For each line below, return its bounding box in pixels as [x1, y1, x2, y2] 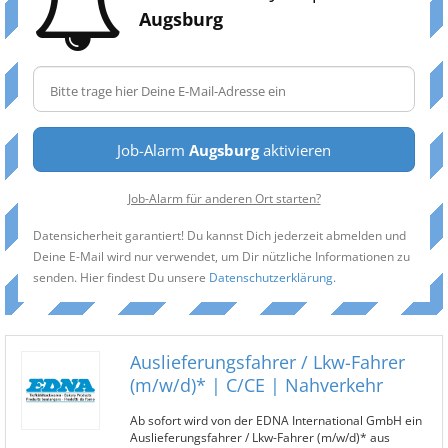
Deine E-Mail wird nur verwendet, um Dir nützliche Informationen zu [33, 248, 410, 264]
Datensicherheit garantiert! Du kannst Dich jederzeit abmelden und [33, 227, 406, 243]
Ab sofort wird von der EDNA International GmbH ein [130, 412, 422, 428]
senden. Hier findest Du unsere [33, 269, 209, 285]
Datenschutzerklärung [209, 269, 333, 285]
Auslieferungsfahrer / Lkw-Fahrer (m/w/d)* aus [130, 429, 390, 445]
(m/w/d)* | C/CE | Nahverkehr [130, 373, 383, 397]
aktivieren [259, 140, 331, 160]
